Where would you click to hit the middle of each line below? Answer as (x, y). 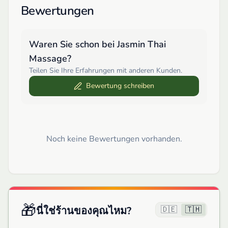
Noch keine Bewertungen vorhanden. (114, 139)
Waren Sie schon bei (73, 44)
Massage (48, 58)
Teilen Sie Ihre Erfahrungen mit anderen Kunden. (106, 70)
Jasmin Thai (141, 44)
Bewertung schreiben (120, 85)
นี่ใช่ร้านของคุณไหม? (84, 211)
